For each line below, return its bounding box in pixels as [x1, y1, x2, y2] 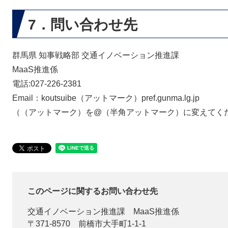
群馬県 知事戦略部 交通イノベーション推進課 [12, 51, 179, 60]
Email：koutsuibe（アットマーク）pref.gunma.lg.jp [12, 94, 199, 102]
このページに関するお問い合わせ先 [27, 187, 158, 195]
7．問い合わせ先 [28, 17, 137, 33]
